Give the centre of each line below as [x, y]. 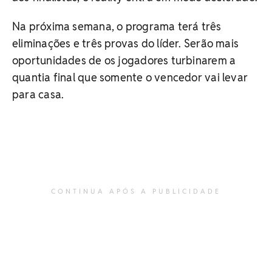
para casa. [38, 95]
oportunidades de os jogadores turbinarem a [124, 61]
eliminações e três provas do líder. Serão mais [126, 44]
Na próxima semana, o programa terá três [117, 27]
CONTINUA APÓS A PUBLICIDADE [136, 191]
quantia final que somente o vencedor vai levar [130, 78]
